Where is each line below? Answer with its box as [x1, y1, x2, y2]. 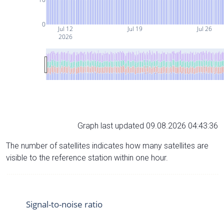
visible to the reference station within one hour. [6, 152, 168, 162]
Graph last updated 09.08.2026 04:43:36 [77, 120, 218, 130]
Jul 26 [195, 24, 212, 33]
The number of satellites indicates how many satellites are [6, 140, 208, 150]
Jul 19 [126, 24, 142, 33]
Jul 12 [57, 24, 73, 33]
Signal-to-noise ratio [26, 198, 102, 210]
